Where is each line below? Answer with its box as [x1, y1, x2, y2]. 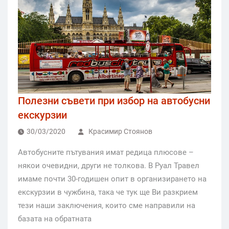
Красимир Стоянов [88, 127, 152, 136]
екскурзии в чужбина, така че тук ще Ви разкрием [18, 188, 198, 197]
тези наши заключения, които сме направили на [18, 201, 195, 211]
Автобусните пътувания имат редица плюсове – [18, 148, 194, 157]
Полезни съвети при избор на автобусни [18, 95, 210, 107]
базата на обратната [18, 214, 91, 224]
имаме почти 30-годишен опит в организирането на [18, 174, 207, 184]
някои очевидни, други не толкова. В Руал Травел [18, 161, 199, 171]
